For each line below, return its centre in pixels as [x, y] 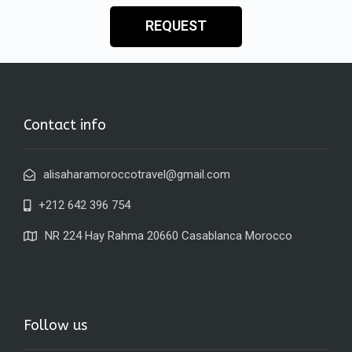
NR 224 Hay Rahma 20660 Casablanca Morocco [169, 236]
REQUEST [176, 26]
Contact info [65, 125]
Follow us [55, 325]
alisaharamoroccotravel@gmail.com [137, 174]
